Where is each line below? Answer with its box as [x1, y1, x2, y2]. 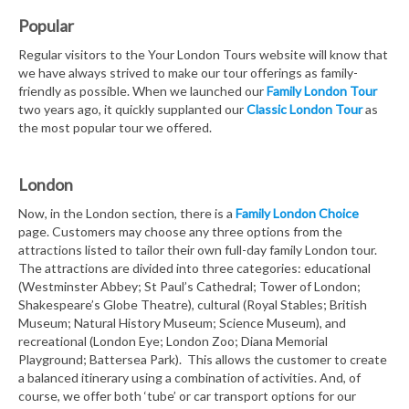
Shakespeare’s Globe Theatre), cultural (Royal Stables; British [18, 297, 367, 313]
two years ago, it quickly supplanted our [18, 101, 246, 118]
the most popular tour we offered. [18, 120, 212, 136]
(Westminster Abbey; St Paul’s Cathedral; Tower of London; [18, 278, 361, 295]
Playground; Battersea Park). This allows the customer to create [18, 351, 387, 368]
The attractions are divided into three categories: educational [18, 260, 371, 277]
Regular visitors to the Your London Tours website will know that [18, 47, 388, 63]
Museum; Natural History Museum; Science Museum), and [18, 315, 346, 331]
